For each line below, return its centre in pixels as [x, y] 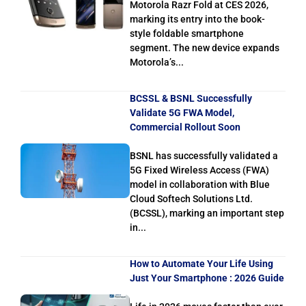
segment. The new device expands [205, 48]
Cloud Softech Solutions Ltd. [191, 199]
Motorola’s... [157, 62]
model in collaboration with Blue [200, 185]
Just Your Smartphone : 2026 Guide [207, 278]
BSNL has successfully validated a [204, 156]
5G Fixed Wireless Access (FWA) [199, 170]
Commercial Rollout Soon [185, 127]
